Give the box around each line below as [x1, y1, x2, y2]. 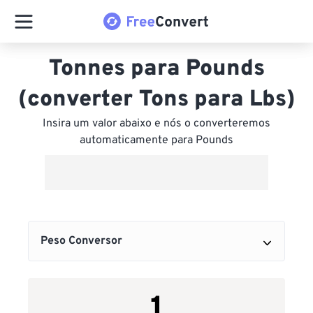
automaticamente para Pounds [80, 133, 233, 147]
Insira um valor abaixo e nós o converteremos [43, 117, 270, 131]
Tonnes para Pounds [48, 55, 265, 83]
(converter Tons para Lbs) [17, 86, 296, 114]
